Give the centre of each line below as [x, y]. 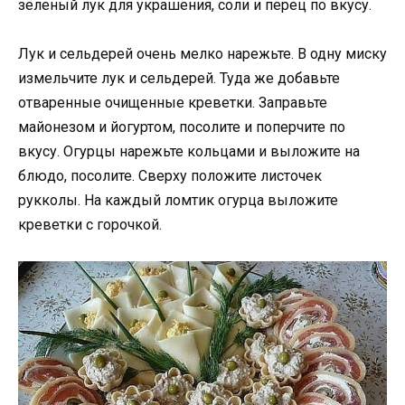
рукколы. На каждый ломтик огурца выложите [178, 200]
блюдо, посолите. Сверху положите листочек [170, 175]
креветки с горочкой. [90, 224]
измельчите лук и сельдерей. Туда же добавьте [179, 78]
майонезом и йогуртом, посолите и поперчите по [182, 127]
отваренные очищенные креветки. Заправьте [173, 102]
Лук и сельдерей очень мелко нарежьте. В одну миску [202, 53]
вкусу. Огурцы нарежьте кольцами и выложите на [189, 151]
